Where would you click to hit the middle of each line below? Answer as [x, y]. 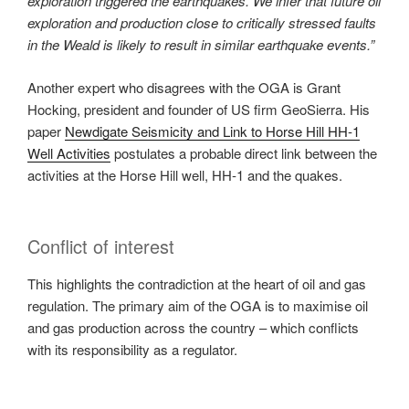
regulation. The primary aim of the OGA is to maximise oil [198, 306]
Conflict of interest [101, 246]
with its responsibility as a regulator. [132, 350]
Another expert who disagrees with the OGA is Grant [184, 87]
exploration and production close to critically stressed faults [202, 23]
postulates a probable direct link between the [244, 152]
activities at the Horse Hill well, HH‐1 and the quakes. [185, 174]
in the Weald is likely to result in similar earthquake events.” [201, 45]
